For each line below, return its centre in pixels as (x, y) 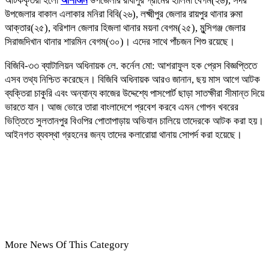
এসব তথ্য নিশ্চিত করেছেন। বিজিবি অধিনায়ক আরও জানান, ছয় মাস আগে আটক (132, 79)
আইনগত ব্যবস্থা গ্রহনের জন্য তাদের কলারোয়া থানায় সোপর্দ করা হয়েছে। (123, 134)
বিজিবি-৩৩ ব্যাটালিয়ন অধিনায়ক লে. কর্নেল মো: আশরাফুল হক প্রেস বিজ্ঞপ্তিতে (131, 65)
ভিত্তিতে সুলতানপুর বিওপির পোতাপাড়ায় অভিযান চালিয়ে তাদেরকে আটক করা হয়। (134, 121)
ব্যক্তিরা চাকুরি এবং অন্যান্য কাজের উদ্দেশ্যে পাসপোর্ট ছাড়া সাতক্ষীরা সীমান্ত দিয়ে (134, 93)
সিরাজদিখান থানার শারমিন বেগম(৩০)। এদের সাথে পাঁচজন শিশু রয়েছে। (120, 41)
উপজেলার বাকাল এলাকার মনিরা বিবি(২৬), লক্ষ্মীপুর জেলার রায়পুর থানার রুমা (124, 14)
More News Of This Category (67, 244)
